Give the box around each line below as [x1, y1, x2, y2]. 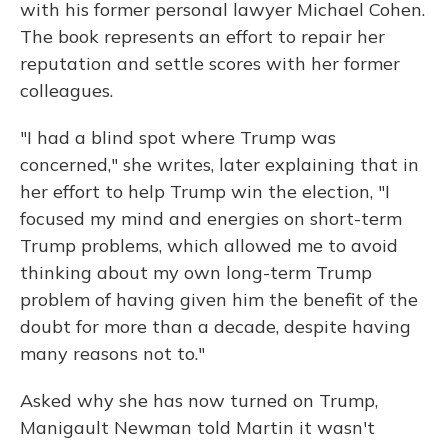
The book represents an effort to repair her [20, 25, 385, 48]
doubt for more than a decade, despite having [20, 315, 411, 338]
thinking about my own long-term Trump [20, 261, 372, 284]
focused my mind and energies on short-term [20, 207, 402, 230]
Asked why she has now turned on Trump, [20, 389, 378, 412]
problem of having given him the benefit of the [20, 288, 418, 311]
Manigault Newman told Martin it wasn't [20, 416, 375, 439]
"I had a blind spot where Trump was [20, 126, 336, 149]
